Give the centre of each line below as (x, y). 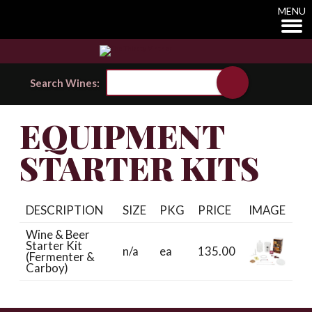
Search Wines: (64, 83)
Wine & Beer (58, 235)
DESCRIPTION (65, 210)
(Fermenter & (61, 257)
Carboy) (47, 268)
